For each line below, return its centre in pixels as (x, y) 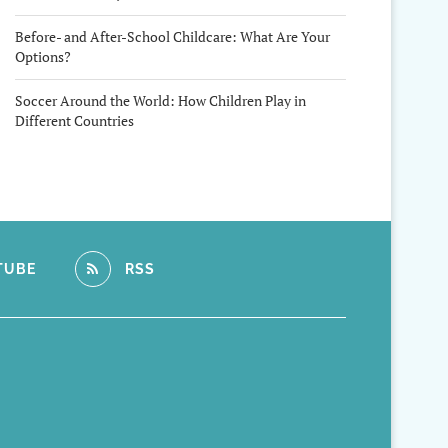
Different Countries (74, 120)
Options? (42, 56)
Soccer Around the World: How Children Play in (160, 100)
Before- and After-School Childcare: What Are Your (172, 36)
